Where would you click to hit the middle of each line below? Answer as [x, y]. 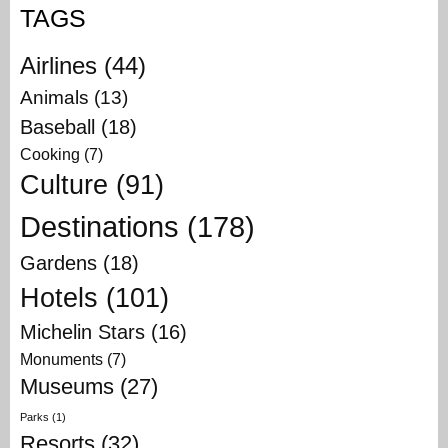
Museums [67, 387]
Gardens [58, 263]
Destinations [99, 227]
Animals [54, 98]
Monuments [61, 359]
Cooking [50, 154]
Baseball [57, 127]
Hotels [59, 298]
